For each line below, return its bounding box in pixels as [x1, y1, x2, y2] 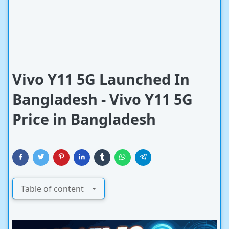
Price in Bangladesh [12, 109, 156, 129]
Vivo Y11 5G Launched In [12, 69, 190, 89]
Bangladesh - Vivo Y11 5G [12, 89, 193, 109]
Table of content [21, 183, 84, 194]
